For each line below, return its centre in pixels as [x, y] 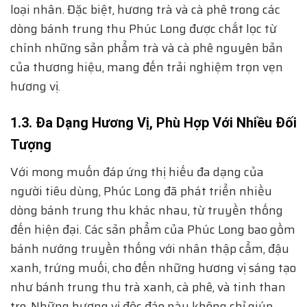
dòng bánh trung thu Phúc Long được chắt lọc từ [144, 28]
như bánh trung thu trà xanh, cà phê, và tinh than [148, 287]
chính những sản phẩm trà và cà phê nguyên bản [147, 48]
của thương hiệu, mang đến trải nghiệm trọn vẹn [147, 67]
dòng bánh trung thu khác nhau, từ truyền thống [147, 210]
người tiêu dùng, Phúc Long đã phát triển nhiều [141, 191]
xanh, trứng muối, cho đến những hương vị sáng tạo [153, 268]
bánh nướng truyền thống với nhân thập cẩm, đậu [150, 248]
